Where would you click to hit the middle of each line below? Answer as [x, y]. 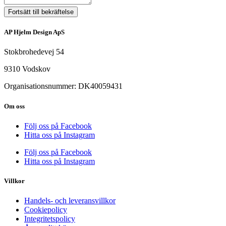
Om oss [14, 106]
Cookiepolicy [46, 210]
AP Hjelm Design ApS [34, 32]
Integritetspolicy [50, 219]
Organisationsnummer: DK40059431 [63, 86]
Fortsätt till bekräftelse [41, 12]
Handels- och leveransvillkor [70, 201]
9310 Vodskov [27, 69]
